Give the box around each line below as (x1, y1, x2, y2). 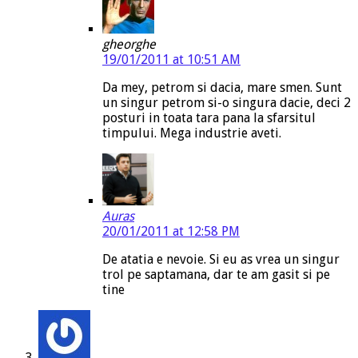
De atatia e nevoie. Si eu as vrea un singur (102, 252, 340, 268)
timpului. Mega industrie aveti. (102, 125, 281, 141)
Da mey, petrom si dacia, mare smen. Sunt (102, 80, 342, 96)
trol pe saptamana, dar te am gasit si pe (102, 267, 330, 283)
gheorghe (102, 37, 156, 53)
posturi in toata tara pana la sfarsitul (102, 110, 316, 126)
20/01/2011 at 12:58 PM (102, 224, 240, 240)
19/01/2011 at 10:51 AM (102, 52, 241, 68)
